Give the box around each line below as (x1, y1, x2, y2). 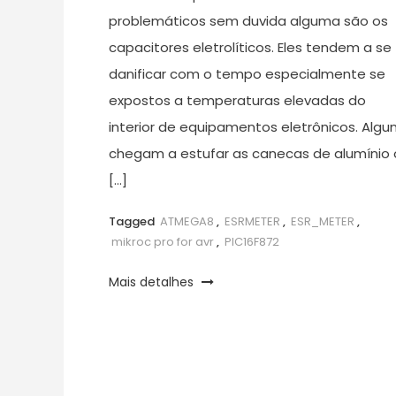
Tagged (108, 212, 157, 230)
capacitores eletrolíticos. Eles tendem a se (108, 37, 392, 57)
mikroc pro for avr (110, 232, 214, 250)
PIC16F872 (224, 232, 279, 250)
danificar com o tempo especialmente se (108, 64, 385, 83)
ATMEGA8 (159, 212, 214, 230)
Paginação (78, 333, 209, 362)
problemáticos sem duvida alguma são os (108, 11, 388, 30)
